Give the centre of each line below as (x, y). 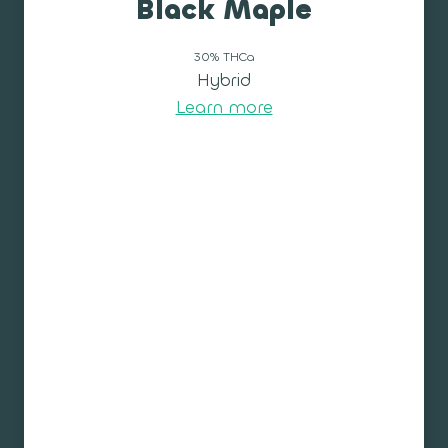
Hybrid (224, 81)
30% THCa (224, 57)
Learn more (224, 108)
